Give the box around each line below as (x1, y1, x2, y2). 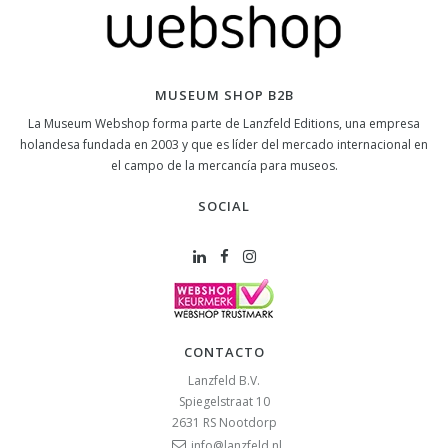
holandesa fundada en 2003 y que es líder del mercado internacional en (20, 135, 428, 153)
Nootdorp (218, 413, 277, 431)
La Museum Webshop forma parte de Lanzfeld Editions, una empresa (28, 114, 420, 132)
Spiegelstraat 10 (178, 392, 270, 410)
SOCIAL (198, 196, 250, 215)
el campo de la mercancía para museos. (110, 156, 338, 174)
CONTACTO (183, 342, 265, 361)
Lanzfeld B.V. (188, 371, 260, 389)
